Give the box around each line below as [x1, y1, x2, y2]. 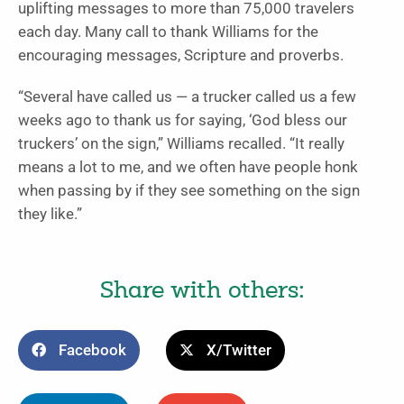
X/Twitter [207, 341, 271, 359]
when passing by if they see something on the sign [18, 181, 360, 199]
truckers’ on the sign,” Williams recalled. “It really [18, 134, 344, 152]
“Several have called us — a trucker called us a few [18, 87, 356, 106]
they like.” [18, 205, 82, 223]
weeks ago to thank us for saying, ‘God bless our [18, 111, 347, 129]
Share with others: [99, 280, 305, 303]
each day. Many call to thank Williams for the [18, 23, 318, 41]
